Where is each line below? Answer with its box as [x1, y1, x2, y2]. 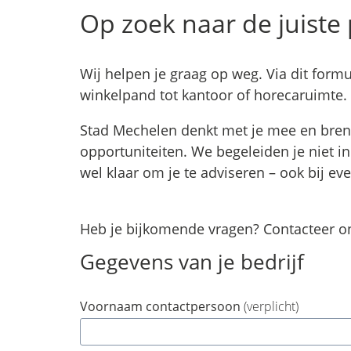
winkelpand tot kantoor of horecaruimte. [80, 85, 347, 104]
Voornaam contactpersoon [80, 298, 244, 315]
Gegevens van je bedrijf [80, 248, 304, 276]
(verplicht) [244, 298, 299, 315]
